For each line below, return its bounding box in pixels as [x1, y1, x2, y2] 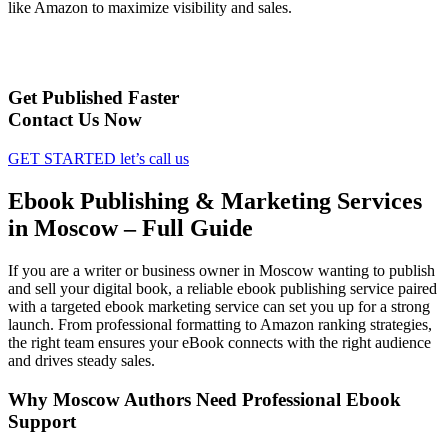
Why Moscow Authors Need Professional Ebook [8, 388, 401, 410]
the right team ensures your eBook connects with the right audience [8, 333, 431, 351]
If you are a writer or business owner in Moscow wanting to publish [8, 261, 435, 279]
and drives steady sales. [8, 351, 155, 369]
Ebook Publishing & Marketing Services [8, 188, 422, 215]
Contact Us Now [8, 109, 142, 131]
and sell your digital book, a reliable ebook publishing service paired [8, 279, 437, 297]
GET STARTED [8, 150, 120, 168]
